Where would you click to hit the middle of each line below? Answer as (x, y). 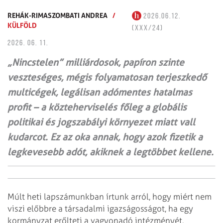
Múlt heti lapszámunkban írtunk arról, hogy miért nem (110, 196)
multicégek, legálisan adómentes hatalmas (100, 92)
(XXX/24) (147, 28)
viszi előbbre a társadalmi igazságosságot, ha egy (100, 208)
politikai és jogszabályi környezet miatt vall (101, 122)
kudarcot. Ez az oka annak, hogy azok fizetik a (105, 137)
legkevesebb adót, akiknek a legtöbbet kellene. (111, 152)
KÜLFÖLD (22, 25)
